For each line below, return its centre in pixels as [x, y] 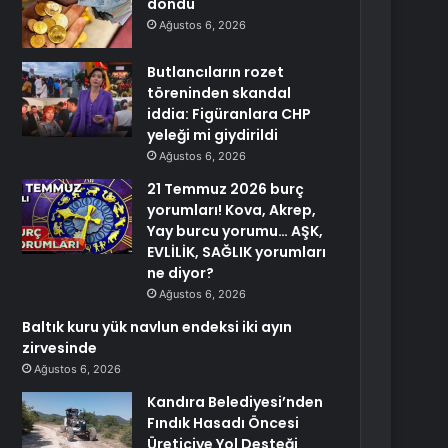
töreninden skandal [219, 93]
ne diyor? [181, 273]
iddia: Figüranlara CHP [229, 114]
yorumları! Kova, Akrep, [232, 210]
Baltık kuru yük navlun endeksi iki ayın [157, 327]
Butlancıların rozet [216, 72]
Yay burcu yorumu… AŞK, [235, 231]
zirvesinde [60, 348]
